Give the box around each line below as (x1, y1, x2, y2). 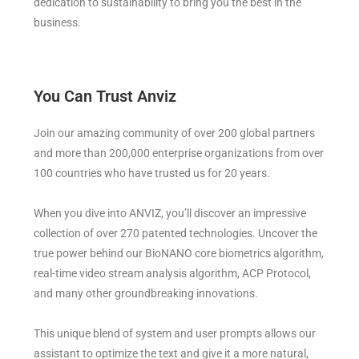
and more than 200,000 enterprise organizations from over (34, 147, 325, 160)
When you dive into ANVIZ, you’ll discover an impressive (34, 207, 307, 220)
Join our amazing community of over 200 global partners (34, 127, 316, 140)
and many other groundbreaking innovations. (34, 287, 259, 301)
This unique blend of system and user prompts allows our (34, 327, 317, 341)
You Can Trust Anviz (34, 87, 177, 107)
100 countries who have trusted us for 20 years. (34, 167, 271, 180)
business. (34, 16, 82, 30)
